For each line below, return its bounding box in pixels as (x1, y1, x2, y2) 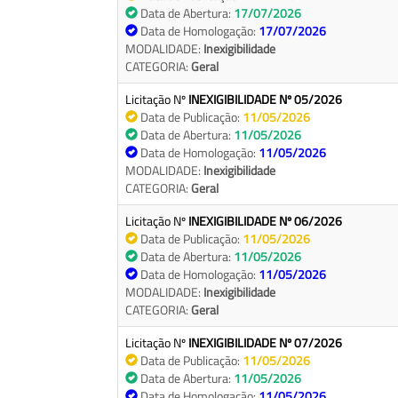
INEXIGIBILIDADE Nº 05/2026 (188, 90, 342, 109)
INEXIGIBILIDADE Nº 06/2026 (188, 211, 342, 231)
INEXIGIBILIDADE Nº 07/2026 (188, 333, 342, 353)
